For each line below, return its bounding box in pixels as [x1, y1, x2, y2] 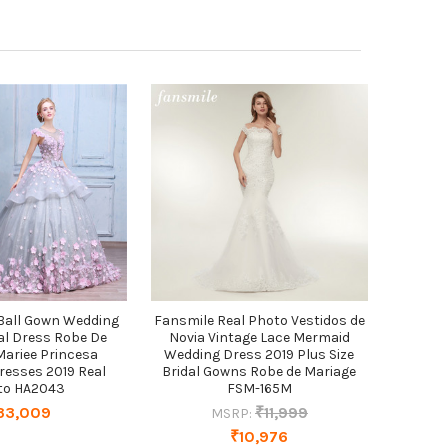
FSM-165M [226, 379, 292, 397]
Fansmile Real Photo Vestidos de [153, 311, 365, 329]
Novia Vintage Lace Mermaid [168, 328, 350, 346]
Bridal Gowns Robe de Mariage [162, 362, 357, 380]
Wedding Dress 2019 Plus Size [164, 345, 355, 363]
